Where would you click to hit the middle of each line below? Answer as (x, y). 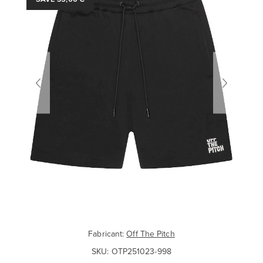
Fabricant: (106, 234)
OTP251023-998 (141, 252)
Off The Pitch (151, 234)
